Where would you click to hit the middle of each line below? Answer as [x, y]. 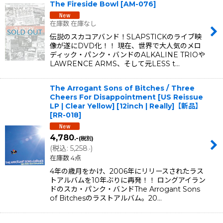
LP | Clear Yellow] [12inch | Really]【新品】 [126, 106]
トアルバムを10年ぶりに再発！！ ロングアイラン [128, 180]
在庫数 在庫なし [73, 23]
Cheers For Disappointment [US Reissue [126, 97]
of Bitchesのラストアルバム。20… [106, 198]
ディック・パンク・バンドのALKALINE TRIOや [127, 55]
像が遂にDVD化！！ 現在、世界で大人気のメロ [125, 46]
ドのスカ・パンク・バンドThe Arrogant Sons [125, 189]
